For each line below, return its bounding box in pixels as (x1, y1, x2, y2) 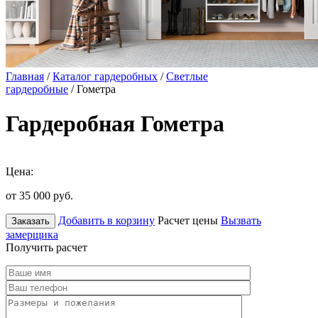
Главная (6, 70, 44, 82)
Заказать (11, 215, 50, 226)
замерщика (6, 228, 58, 241)
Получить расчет (6, 241, 87, 253)
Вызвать (221, 214, 261, 226)
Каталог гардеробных (53, 70, 158, 82)
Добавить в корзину (58, 214, 155, 226)
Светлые (166, 70, 208, 82)
